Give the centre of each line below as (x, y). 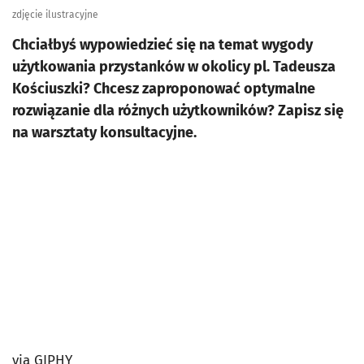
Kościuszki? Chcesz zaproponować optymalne (164, 89)
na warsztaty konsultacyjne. (104, 133)
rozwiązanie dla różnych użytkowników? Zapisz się (178, 111)
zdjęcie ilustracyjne (55, 15)
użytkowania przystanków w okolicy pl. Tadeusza (174, 67)
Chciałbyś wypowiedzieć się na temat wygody (162, 45)
